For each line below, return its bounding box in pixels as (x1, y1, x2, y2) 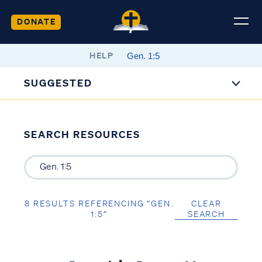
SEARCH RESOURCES (23, 128, 140, 140)
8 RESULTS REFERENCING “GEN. (25, 198, 174, 209)
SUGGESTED (24, 77, 93, 89)
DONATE (16, 15, 56, 27)
